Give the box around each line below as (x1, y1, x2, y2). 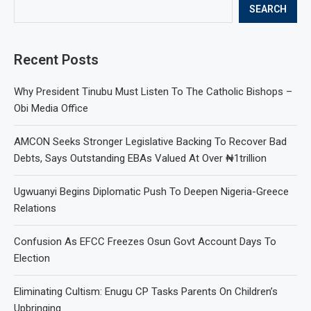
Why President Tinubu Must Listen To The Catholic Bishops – (14, 85, 292, 98)
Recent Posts (14, 51, 99, 68)
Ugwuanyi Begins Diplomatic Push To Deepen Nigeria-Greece (14, 185, 289, 198)
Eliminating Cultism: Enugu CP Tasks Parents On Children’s (14, 285, 278, 298)
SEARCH (249, 3, 287, 15)
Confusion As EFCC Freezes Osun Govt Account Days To (14, 235, 276, 248)
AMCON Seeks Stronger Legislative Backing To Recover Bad (14, 135, 287, 148)
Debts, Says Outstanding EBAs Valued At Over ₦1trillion (14, 151, 267, 165)
